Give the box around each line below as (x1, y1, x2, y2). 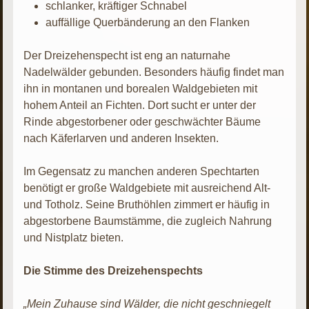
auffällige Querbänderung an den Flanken (46, 16, 250, 28)
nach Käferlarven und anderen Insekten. (23, 132, 219, 144)
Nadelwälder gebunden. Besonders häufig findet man (23, 66, 285, 78)
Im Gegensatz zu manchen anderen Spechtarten (23, 165, 260, 177)
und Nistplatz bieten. (23, 231, 124, 243)
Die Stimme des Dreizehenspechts (23, 264, 203, 277)
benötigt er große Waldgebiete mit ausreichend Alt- (23, 181, 271, 194)
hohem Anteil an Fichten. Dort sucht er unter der (23, 99, 257, 111)
